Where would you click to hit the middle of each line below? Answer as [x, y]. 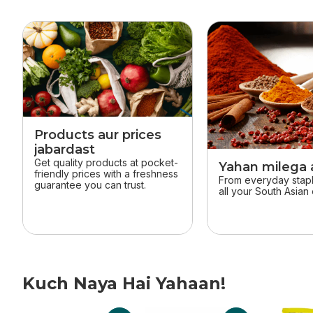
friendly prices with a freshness [106, 174]
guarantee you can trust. [90, 185]
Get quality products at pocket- [106, 163]
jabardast [65, 150]
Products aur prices [98, 135]
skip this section [65, 30]
